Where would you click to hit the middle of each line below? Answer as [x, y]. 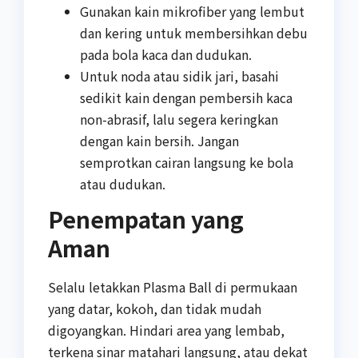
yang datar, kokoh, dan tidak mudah [155, 309]
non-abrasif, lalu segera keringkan [179, 119]
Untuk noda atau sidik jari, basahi [179, 76]
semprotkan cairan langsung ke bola [187, 162]
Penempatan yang [146, 219]
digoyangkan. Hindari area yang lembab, [166, 330]
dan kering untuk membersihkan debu [194, 32]
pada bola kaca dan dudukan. [166, 54]
